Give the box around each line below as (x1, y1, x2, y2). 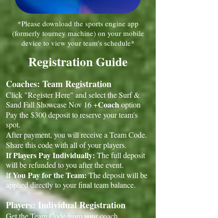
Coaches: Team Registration (6, 77, 111, 90)
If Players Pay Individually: (6, 149, 95, 161)
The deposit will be (89, 170, 147, 180)
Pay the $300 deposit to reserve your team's (6, 109, 138, 120)
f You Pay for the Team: (8, 169, 89, 181)
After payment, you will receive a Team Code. (6, 129, 147, 140)
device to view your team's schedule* (21, 38, 135, 48)
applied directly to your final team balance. (6, 180, 136, 190)
